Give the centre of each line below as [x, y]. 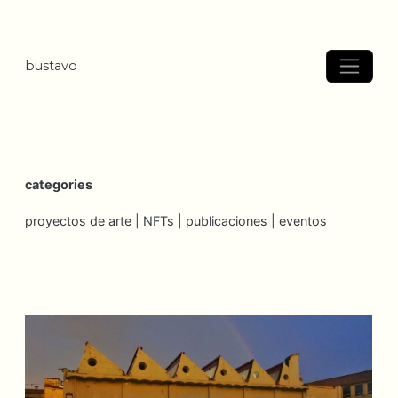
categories [59, 184]
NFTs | [165, 221]
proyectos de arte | [84, 221]
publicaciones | [233, 221]
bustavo [52, 66]
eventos [303, 221]
